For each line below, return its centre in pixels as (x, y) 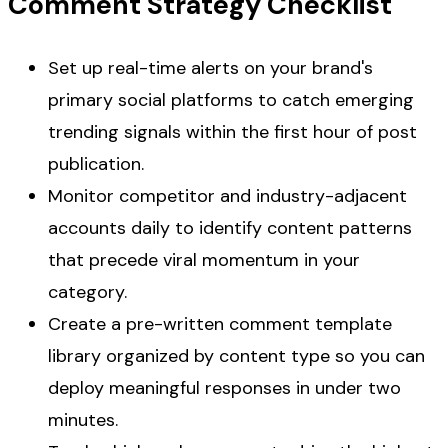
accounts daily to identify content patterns (230, 227)
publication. (96, 163)
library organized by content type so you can (236, 355)
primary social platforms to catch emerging (231, 99)
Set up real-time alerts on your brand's (210, 67)
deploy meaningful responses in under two (224, 387)
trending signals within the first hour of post (232, 131)
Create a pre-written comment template (220, 323)
